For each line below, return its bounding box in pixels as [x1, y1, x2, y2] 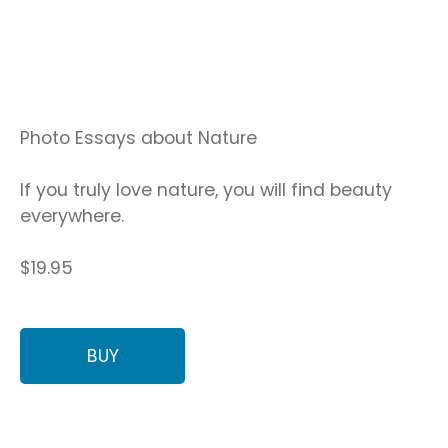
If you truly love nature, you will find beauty [20, 178, 392, 203]
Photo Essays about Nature [20, 125, 257, 150]
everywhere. [20, 204, 124, 229]
